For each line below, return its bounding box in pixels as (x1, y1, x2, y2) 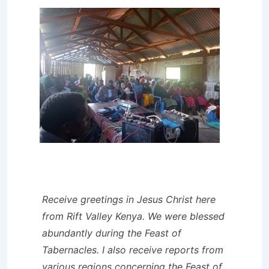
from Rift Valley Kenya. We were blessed (42, 210, 225, 222)
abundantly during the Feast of (42, 226, 181, 239)
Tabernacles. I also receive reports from (42, 243, 223, 256)
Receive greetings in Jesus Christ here (42, 193, 216, 205)
